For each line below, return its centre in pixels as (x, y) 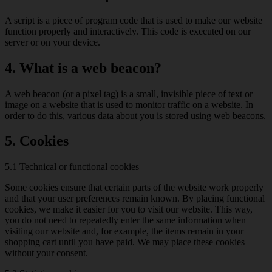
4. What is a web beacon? (83, 68)
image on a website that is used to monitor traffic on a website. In (129, 104)
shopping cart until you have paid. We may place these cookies (125, 242)
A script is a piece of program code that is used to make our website (134, 20)
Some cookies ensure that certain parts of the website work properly (134, 188)
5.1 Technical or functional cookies (72, 167)
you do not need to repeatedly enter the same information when (125, 220)
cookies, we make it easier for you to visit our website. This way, (129, 209)
